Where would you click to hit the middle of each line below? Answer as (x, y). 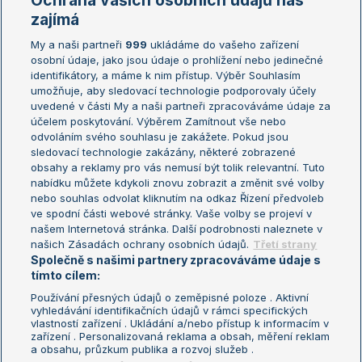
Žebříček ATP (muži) (55, 46)
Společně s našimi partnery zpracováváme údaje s (176, 260)
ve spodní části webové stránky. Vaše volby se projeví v (172, 213)
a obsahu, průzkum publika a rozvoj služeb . (143, 349)
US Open (193, 114)
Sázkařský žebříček (54, 91)
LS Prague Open (48, 259)
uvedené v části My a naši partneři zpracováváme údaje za (181, 106)
